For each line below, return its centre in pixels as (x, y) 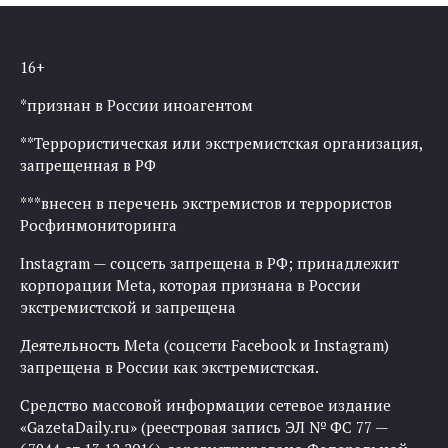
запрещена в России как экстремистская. (169, 367)
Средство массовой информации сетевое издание (205, 405)
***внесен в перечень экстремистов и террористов (206, 203)
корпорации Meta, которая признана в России (190, 285)
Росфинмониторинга (98, 225)
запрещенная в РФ (88, 165)
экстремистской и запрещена (128, 307)
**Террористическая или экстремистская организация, (221, 143)
